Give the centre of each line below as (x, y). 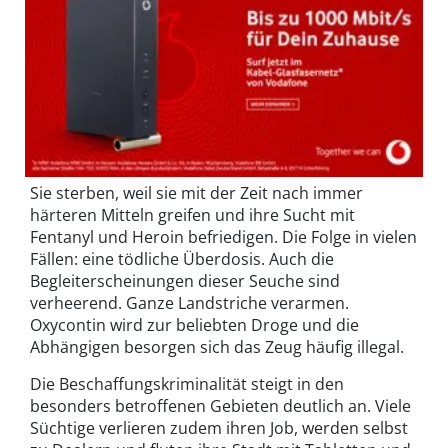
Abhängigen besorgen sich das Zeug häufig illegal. (217, 347)
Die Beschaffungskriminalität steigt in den (187, 384)
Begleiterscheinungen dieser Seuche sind (185, 281)
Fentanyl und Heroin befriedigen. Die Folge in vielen (223, 237)
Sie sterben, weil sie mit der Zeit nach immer (196, 193)
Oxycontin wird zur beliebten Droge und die (194, 325)
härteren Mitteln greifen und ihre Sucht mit (192, 215)
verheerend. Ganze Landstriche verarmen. (189, 303)
